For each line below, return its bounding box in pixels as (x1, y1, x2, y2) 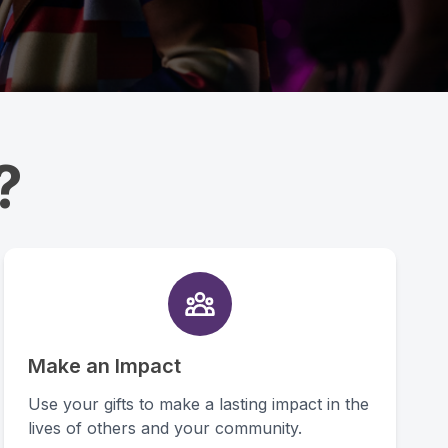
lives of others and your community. (28, 418, 302, 438)
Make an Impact (28, 354, 181, 378)
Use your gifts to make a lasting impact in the (28, 394, 369, 414)
